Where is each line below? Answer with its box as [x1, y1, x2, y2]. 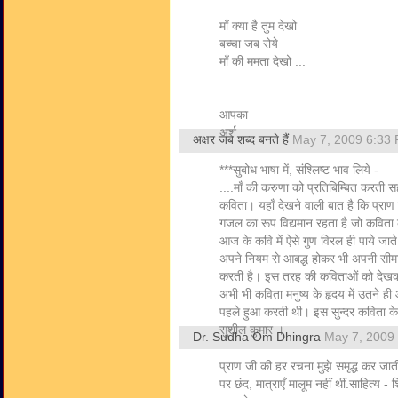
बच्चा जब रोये [219, 37, 278, 51]
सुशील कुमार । [219, 323, 284, 337]
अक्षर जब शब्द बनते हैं [193, 133, 292, 147]
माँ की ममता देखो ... [219, 55, 306, 68]
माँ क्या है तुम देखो [219, 20, 297, 33]
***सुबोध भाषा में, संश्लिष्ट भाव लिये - [219, 163, 378, 177]
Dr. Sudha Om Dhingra [193, 330, 321, 344]
